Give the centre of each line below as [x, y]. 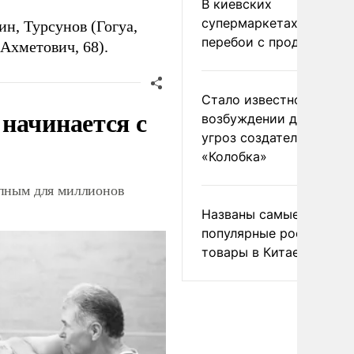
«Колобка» [234, 156]
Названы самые [250, 214]
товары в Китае [250, 252]
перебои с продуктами [273, 42]
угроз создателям [258, 137]
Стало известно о [258, 100]
